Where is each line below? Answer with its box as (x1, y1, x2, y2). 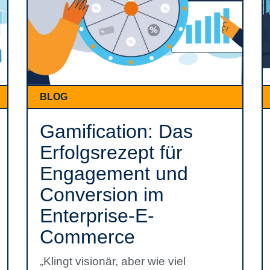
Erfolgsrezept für (40, 142, 183, 163)
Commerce (40, 226, 135, 248)
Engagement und (40, 163, 188, 184)
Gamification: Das (40, 121, 193, 142)
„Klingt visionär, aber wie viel (40, 255, 186, 268)
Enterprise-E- (40, 205, 154, 227)
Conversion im (40, 184, 164, 206)
